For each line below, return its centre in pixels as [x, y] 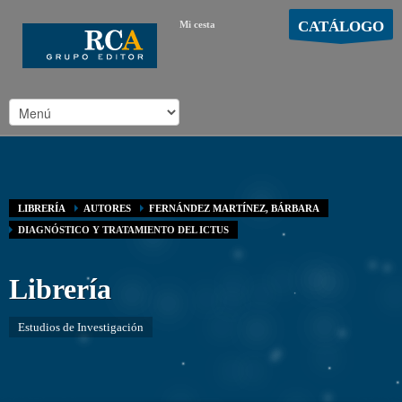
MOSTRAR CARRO [330, 49]
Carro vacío [206, 49]
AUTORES [107, 208]
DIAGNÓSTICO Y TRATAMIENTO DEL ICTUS [123, 230]
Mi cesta [197, 24]
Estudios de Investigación [81, 327]
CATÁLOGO [341, 26]
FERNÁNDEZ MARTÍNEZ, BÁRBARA [234, 208]
